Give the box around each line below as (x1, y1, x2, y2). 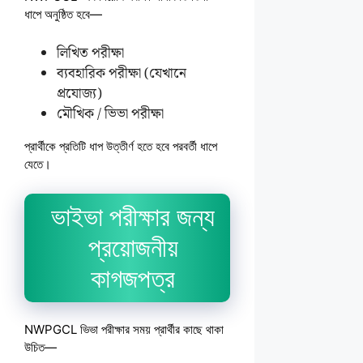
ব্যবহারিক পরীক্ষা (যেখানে (57, 62, 186, 86)
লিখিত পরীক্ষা (57, 42, 124, 66)
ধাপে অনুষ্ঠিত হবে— (24, 6, 102, 23)
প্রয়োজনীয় (88, 233, 178, 263)
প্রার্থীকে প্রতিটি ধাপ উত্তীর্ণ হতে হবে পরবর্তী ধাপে (24, 139, 217, 155)
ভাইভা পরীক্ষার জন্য (51, 203, 216, 233)
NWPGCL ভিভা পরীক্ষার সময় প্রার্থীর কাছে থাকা (24, 322, 224, 338)
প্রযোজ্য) (57, 83, 102, 106)
